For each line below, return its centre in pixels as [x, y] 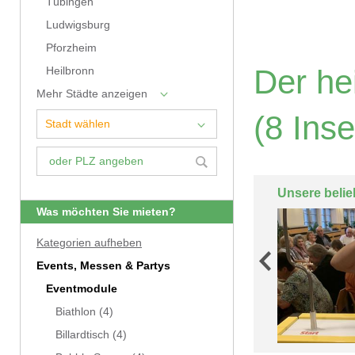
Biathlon [76, 312]
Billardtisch [82, 335]
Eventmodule [82, 289]
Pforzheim [71, 48]
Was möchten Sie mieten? [106, 212]
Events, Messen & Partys [103, 266]
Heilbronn [70, 71]
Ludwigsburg [78, 25]
